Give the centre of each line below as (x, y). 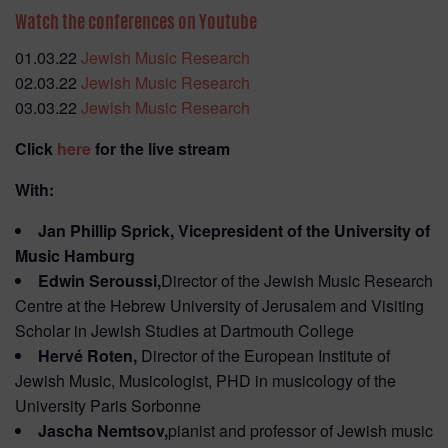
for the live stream (160, 149)
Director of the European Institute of (265, 356)
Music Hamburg (75, 256)
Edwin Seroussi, (99, 281)
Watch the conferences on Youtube (136, 21)
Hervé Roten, (89, 356)
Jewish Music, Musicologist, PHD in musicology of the (205, 381)
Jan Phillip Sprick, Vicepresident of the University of (234, 231)
